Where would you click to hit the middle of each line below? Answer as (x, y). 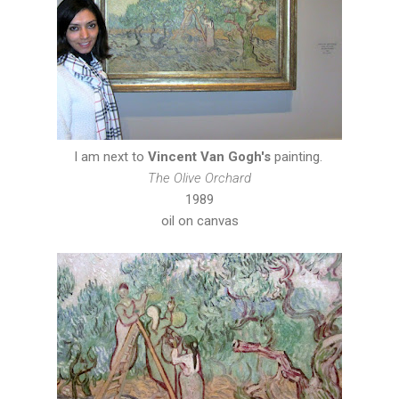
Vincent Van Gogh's (209, 156)
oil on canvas (199, 220)
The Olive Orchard (199, 178)
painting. (298, 156)
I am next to (110, 156)
